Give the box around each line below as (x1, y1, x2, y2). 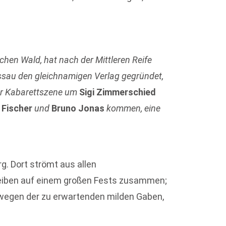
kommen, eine (104, 103, 161, 114)
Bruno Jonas (51, 103, 105, 114)
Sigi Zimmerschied (79, 87, 156, 98)
